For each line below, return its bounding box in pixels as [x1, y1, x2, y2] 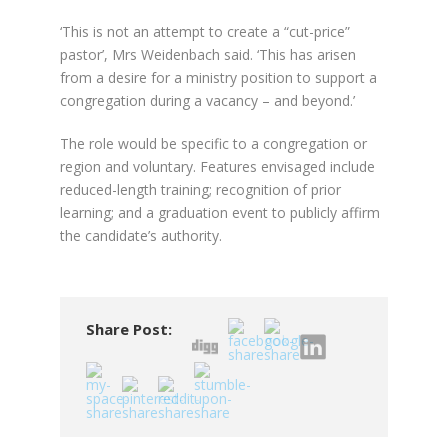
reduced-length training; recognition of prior [59, 179, 341, 199]
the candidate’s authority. [59, 225, 222, 245]
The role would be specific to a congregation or [59, 133, 367, 153]
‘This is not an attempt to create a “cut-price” [59, 21, 350, 41]
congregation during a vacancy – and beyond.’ [59, 90, 355, 110]
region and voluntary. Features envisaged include [59, 156, 375, 176]
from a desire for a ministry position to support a [59, 67, 377, 87]
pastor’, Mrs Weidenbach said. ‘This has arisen [59, 44, 356, 64]
